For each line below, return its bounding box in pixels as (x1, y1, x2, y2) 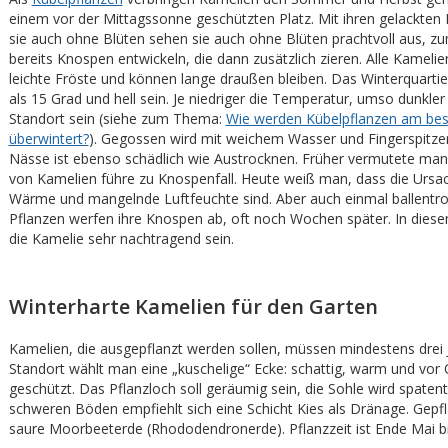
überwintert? (8, 129, 89, 148)
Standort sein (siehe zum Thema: (8, 109, 226, 128)
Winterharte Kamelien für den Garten (8, 293, 378, 320)
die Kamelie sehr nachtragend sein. (8, 229, 234, 248)
